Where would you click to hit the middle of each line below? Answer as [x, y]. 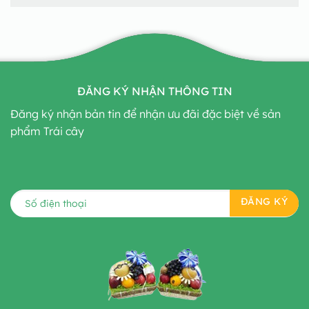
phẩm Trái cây [47, 131]
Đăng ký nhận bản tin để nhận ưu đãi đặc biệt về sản [146, 114]
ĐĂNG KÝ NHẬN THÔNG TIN [154, 91]
